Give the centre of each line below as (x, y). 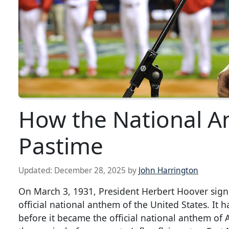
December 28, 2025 (90, 171)
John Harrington (168, 171)
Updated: (36, 171)
